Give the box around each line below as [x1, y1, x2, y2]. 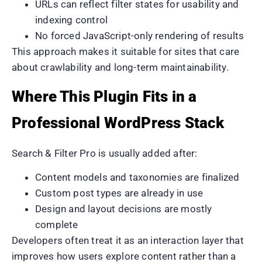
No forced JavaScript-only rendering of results [35, 29, 244, 42]
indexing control [35, 13, 108, 26]
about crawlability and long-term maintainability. [12, 61, 229, 73]
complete [35, 219, 78, 231]
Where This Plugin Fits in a [12, 87, 197, 105]
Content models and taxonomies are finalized [35, 171, 240, 184]
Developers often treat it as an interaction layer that [12, 235, 244, 247]
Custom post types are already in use [35, 187, 204, 199]
